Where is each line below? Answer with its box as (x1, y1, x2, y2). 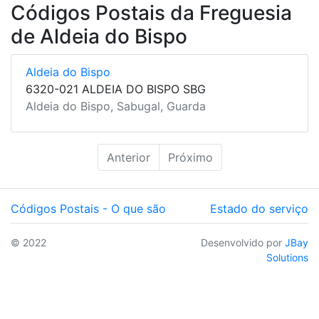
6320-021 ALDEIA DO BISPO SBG (26, 82, 206, 96)
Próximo (167, 150, 213, 164)
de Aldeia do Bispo (11, 24, 187, 48)
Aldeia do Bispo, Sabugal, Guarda (26, 99, 206, 113)
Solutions (266, 251, 308, 263)
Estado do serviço (210, 202, 308, 216)
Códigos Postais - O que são (11, 202, 166, 216)
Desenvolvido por (201, 236, 285, 249)
